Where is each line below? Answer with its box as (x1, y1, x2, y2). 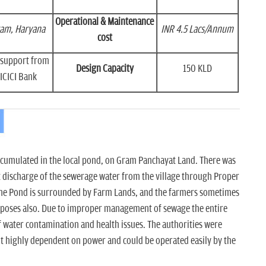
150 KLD (182, 62, 212, 75)
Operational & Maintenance (55, 15, 154, 28)
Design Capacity (75, 62, 134, 75)
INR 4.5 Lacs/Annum (161, 23, 233, 36)
